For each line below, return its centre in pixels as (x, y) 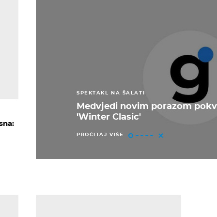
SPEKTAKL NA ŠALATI (111, 93)
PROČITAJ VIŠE (100, 134)
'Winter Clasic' (109, 116)
